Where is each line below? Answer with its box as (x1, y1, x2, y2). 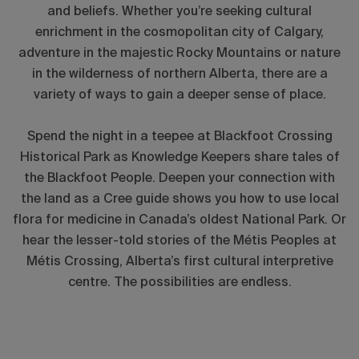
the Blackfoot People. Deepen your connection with (24, 171, 335, 185)
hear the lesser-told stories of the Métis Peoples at (22, 234, 337, 248)
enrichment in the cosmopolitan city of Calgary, (35, 26, 324, 39)
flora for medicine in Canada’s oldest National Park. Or (13, 213, 346, 227)
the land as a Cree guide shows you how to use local (20, 192, 339, 206)
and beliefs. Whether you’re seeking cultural (47, 5, 312, 18)
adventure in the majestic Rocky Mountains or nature (18, 46, 341, 60)
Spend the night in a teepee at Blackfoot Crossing (26, 130, 333, 143)
